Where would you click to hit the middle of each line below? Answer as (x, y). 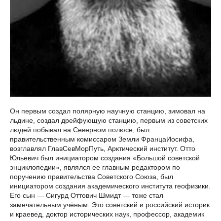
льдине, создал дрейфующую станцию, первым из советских (109, 120)
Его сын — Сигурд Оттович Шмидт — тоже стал (87, 195)
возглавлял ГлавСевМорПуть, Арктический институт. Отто (103, 148)
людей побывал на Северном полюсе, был (80, 129)
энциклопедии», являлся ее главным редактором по (95, 167)
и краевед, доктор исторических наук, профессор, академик (107, 214)
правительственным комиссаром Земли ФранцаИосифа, (102, 139)
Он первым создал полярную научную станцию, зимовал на (108, 111)
